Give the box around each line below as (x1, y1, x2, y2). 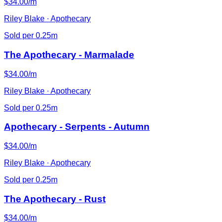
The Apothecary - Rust (4, 193, 106, 204)
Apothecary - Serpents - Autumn (4, 121, 150, 132)
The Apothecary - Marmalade (4, 49, 134, 60)
